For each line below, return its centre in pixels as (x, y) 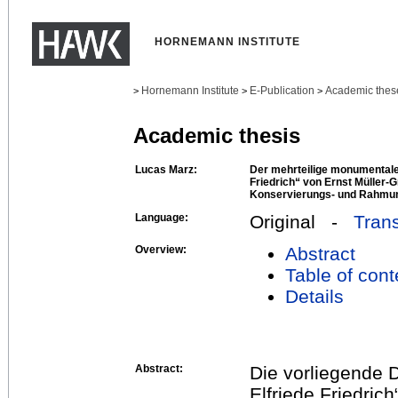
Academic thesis (217, 136)
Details (314, 296)
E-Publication (282, 91)
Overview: (161, 249)
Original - (302, 221)
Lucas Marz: (166, 169)
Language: (162, 217)
